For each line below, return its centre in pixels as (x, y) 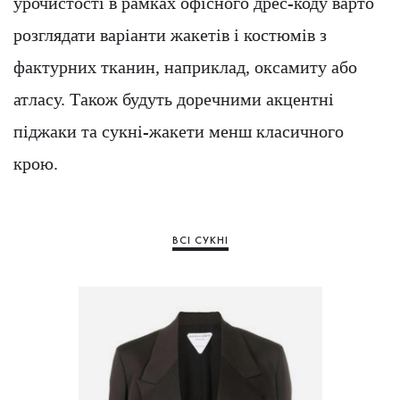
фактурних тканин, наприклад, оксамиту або (185, 67)
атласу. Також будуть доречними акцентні (174, 100)
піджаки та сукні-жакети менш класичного (179, 132)
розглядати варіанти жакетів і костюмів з (170, 35)
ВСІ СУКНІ (200, 241)
